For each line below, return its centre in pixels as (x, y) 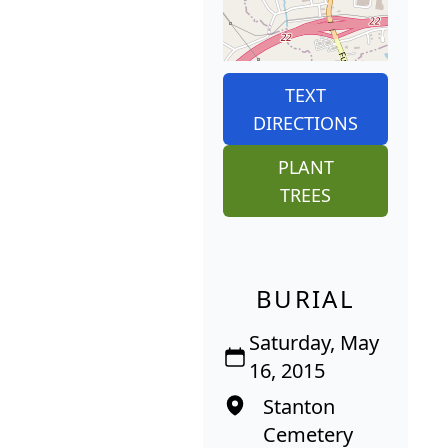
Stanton (299, 407)
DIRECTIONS (305, 123)
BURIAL (305, 299)
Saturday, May (314, 343)
